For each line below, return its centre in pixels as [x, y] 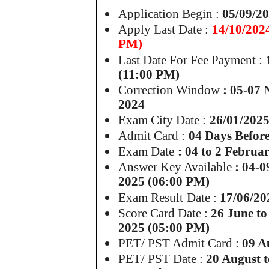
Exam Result [151, 197]
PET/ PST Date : [161, 259]
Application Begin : [169, 14]
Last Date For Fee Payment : [191, 60]
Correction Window [171, 90]
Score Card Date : [163, 213]
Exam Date [147, 152]
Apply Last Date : [164, 30]
